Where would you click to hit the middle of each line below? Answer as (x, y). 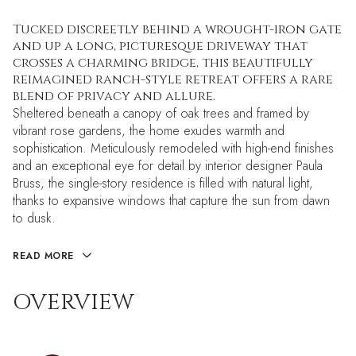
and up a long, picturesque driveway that (160, 46)
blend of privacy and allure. (114, 96)
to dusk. (34, 218)
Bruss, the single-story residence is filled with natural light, (163, 183)
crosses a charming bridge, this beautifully (163, 63)
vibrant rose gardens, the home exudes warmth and (149, 131)
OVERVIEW (74, 303)
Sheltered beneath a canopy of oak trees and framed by (161, 113)
